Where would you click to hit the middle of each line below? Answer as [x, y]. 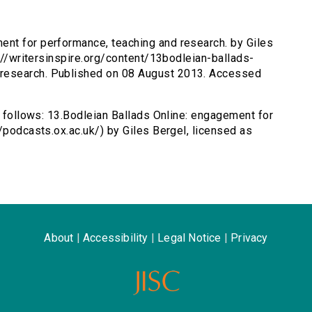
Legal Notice [189, 238]
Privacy [249, 238]
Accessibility [115, 238]
